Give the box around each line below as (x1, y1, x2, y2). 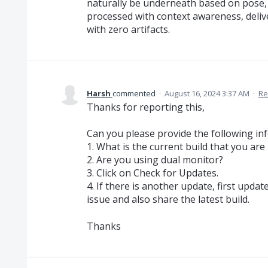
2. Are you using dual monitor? (86, 153, 223, 167)
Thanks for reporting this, (86, 100, 205, 114)
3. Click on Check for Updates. (86, 166, 218, 180)
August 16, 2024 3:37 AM (164, 88, 249, 99)
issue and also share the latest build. (86, 193, 249, 206)
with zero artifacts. (86, 23, 170, 36)
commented (112, 88, 157, 99)
